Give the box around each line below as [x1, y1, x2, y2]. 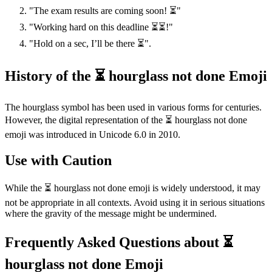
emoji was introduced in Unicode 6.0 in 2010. [5, 129, 180, 140]
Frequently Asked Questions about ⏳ [5, 234, 233, 250]
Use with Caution [5, 152, 112, 168]
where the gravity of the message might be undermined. [5, 208, 217, 219]
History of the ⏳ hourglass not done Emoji [5, 67, 267, 84]
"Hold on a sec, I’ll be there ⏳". [29, 38, 151, 49]
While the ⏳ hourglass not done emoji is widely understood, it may [5, 182, 260, 193]
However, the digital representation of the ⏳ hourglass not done [5, 114, 247, 125]
